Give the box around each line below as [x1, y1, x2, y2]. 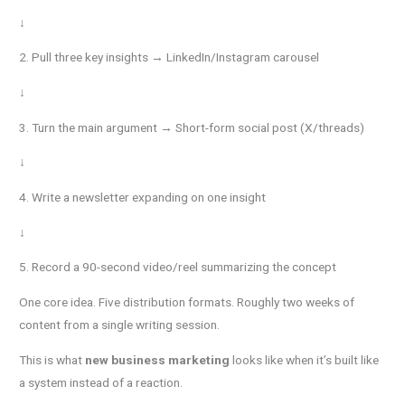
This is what [19, 352, 86, 367]
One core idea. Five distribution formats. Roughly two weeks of [19, 295, 355, 310]
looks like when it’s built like [230, 352, 380, 367]
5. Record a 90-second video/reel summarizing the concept [19, 259, 337, 275]
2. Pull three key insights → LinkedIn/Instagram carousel [19, 50, 320, 65]
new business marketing [85, 352, 231, 367]
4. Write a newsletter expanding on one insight [19, 190, 267, 205]
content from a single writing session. [19, 317, 221, 333]
